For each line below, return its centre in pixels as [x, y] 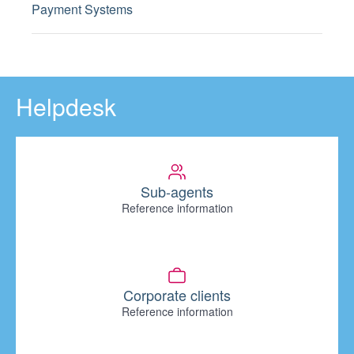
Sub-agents [177, 191]
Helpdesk [66, 106]
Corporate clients [177, 295]
